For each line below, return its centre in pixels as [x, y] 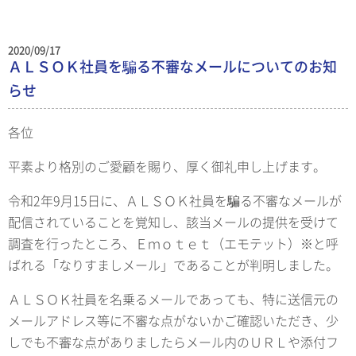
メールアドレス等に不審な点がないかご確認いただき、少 [173, 321]
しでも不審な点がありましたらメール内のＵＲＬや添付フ [173, 342]
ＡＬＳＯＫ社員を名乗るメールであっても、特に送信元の [173, 299]
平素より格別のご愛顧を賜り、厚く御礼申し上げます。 [167, 166]
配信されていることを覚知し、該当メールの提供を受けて [173, 222]
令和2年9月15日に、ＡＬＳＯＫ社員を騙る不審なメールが [175, 201]
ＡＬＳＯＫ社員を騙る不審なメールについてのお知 [172, 66]
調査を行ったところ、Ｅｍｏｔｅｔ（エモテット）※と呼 [173, 244]
